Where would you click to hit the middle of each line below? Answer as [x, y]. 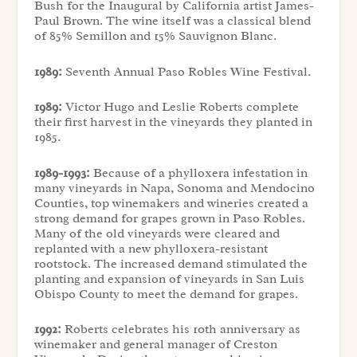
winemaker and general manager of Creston [155, 345]
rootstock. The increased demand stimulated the [171, 263]
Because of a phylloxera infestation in [198, 173]
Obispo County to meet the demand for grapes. [166, 294]
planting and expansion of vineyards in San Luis [169, 279]
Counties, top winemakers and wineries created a [171, 203]
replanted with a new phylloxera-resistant [151, 248]
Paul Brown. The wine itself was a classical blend [172, 20]
